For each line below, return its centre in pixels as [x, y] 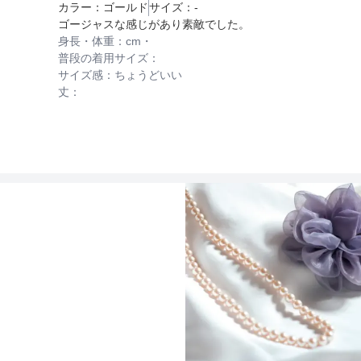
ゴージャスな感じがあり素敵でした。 [154, 24]
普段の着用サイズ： [109, 58]
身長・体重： [92, 41]
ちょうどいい [148, 75]
